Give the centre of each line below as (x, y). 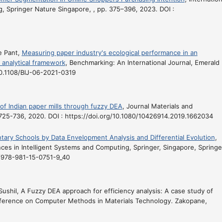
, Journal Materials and (157, 106)
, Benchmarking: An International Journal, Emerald (142, 62)
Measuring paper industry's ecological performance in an (110, 52)
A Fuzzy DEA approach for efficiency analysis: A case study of (117, 191)
